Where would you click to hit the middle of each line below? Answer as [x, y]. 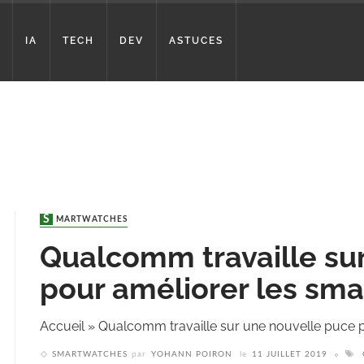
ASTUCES [196, 41]
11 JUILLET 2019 [290, 355]
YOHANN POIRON [192, 355]
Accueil [62, 327]
